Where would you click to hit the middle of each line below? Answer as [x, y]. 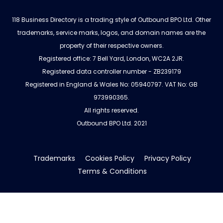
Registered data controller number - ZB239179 [111, 72]
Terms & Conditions [112, 171]
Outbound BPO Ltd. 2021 [111, 123]
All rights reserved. [111, 111]
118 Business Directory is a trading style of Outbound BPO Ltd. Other [111, 20]
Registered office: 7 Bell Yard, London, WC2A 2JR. [111, 59]
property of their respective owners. [111, 46]
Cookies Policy [110, 159]
